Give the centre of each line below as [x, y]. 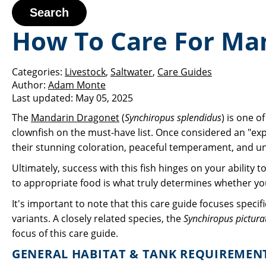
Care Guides [185, 72]
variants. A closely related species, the [98, 218]
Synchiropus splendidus [173, 118]
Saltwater [132, 72]
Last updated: [42, 98]
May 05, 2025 [104, 98]
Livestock [85, 72]
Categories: [37, 72]
